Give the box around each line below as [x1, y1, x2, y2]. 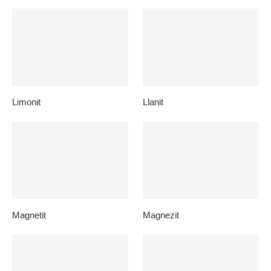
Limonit [12, 96, 41, 107]
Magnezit [143, 209, 180, 220]
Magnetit [12, 209, 46, 220]
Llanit [143, 96, 164, 107]
